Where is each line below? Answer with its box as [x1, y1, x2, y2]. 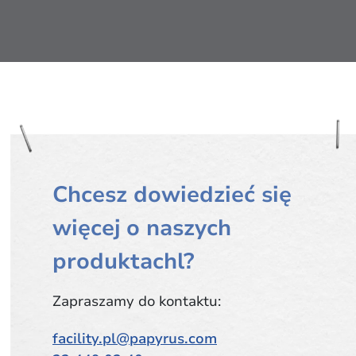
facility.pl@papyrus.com [52, 329, 217, 348]
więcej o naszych [52, 213, 231, 243]
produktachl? [52, 246, 195, 277]
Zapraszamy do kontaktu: [52, 292, 221, 311]
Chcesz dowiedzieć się [52, 180, 292, 210]
